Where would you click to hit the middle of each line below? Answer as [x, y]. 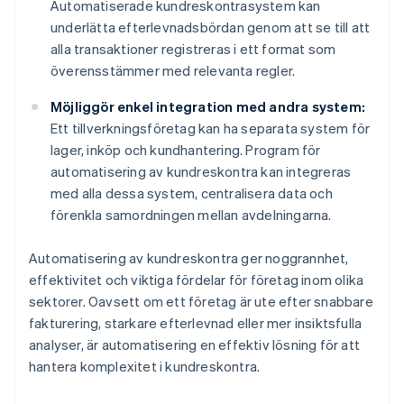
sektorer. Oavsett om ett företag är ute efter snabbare [201, 302]
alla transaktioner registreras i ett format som [193, 49]
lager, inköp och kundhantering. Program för [186, 150]
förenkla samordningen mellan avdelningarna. [191, 215]
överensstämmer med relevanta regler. [173, 71]
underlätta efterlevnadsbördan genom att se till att [211, 28]
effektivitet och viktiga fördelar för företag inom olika [197, 280]
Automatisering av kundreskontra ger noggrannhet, [189, 258]
